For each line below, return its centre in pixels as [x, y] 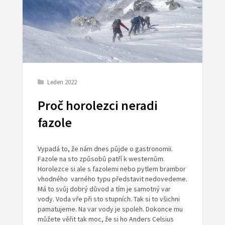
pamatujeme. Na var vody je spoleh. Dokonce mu [110, 209]
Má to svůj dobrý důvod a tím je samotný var [104, 189]
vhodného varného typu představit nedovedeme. [112, 179]
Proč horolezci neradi [97, 106]
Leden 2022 [62, 82]
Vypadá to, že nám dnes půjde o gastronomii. [105, 149]
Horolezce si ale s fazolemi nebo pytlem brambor [111, 169]
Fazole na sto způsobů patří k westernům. [101, 159]
